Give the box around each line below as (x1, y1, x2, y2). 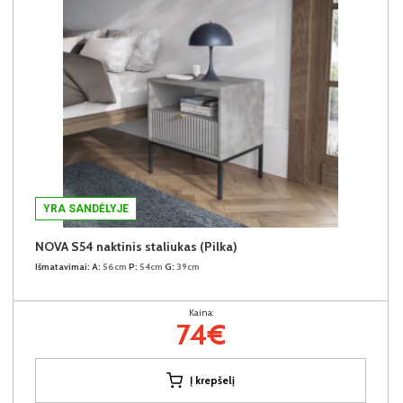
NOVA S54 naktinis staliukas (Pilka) (35, 237, 237, 255)
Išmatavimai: (35, 260, 90, 273)
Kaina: (188, 306, 213, 318)
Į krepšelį (190, 372, 235, 387)
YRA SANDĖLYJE (43, 201, 129, 215)
